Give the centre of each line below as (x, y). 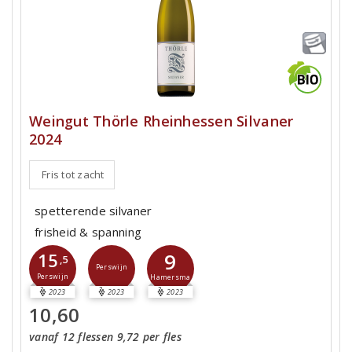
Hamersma (170, 278)
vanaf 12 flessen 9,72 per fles (105, 337)
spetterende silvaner (93, 211)
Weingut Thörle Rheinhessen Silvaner (161, 121)
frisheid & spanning (88, 232)
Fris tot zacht (73, 174)
